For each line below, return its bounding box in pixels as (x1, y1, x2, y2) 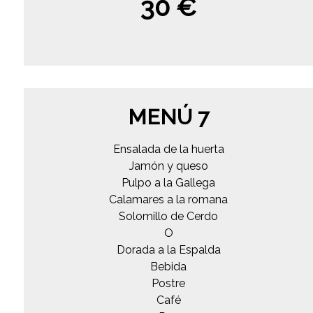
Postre (152, 276, 186, 290)
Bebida (150, 259, 187, 273)
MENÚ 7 (128, 104, 210, 129)
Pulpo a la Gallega (122, 175, 216, 189)
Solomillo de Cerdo (119, 209, 219, 223)
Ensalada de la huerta (112, 142, 224, 156)
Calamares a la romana (109, 192, 228, 206)
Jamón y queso (129, 159, 208, 173)
